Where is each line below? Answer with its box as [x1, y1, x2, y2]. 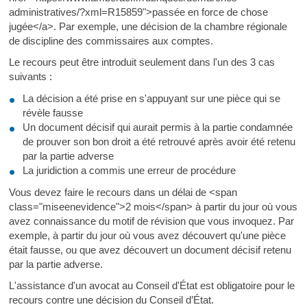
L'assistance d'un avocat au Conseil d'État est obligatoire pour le [8, 280, 295, 292]
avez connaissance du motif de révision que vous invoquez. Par [8, 214, 294, 227]
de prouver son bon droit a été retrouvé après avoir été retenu [22, 135, 295, 147]
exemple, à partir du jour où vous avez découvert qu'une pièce [8, 229, 286, 241]
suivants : [8, 71, 52, 82]
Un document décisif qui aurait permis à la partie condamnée [22, 121, 293, 133]
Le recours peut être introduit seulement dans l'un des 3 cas [8, 56, 275, 68]
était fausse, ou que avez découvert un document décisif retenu [8, 243, 291, 256]
